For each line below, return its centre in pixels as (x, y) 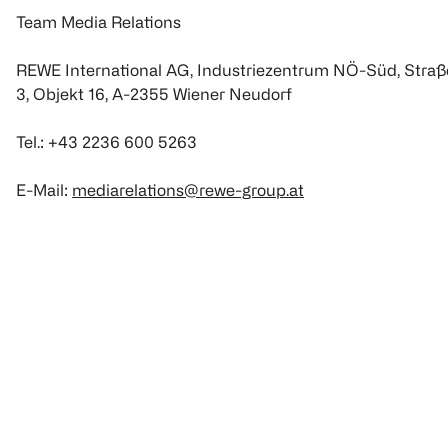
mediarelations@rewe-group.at (188, 190)
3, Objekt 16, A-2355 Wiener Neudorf (154, 94)
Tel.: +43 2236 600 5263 (106, 142)
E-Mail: (44, 190)
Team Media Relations (98, 22)
